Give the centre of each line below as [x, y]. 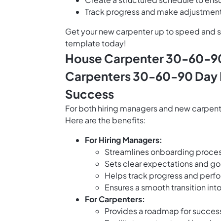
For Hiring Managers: [124, 140]
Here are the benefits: [106, 120]
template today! [96, 43]
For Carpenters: [115, 199]
